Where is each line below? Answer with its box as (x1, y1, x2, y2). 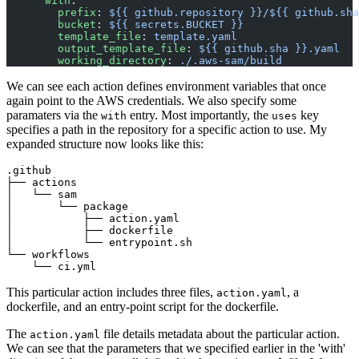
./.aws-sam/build (179, 54, 282, 67)
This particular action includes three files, (6, 284, 216, 299)
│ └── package (6, 200, 128, 212)
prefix (6, 6, 96, 18)
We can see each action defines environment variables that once (6, 79, 326, 93)
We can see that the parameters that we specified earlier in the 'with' (6, 341, 345, 355)
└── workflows (6, 248, 90, 260)
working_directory (6, 54, 167, 67)
